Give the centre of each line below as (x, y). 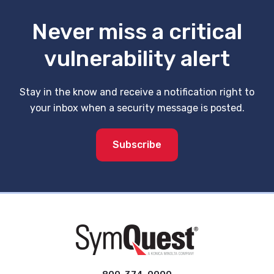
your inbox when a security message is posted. (137, 108)
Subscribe (137, 145)
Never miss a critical (137, 31)
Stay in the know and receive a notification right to (137, 92)
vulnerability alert (137, 58)
